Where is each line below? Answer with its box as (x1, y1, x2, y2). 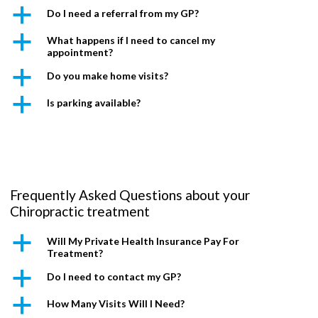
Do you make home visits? (47, 70, 169, 82)
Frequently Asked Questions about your (10, 187, 251, 204)
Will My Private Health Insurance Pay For (47, 234, 240, 247)
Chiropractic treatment (10, 203, 150, 220)
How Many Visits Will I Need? (47, 297, 185, 309)
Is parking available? (47, 97, 141, 109)
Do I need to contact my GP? (47, 270, 182, 283)
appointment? (47, 46, 114, 59)
